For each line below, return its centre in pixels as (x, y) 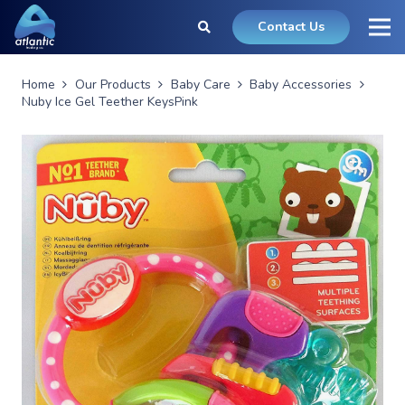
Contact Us (292, 27)
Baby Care (200, 85)
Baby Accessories (301, 85)
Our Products (113, 85)
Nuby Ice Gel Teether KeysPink (110, 102)
